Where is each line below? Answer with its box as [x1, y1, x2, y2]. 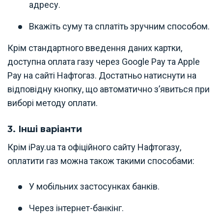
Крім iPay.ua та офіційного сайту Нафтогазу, [7, 141, 181, 152]
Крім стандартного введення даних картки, [7, 42, 182, 53]
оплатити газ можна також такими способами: [7, 155, 194, 166]
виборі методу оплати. [7, 97, 98, 108]
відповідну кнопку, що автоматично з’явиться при [7, 83, 210, 94]
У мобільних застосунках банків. [29, 181, 160, 192]
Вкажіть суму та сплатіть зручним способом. [29, 21, 210, 31]
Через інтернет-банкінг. [29, 202, 124, 213]
